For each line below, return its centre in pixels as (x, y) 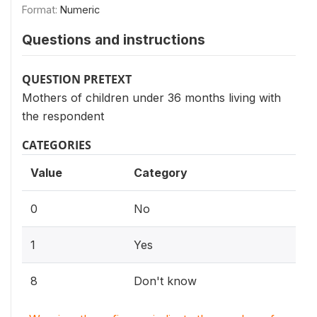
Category (161, 173)
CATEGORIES (57, 145)
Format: (41, 10)
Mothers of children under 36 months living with (151, 98)
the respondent (63, 116)
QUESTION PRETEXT (77, 79)
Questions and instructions (114, 40)
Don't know (165, 281)
